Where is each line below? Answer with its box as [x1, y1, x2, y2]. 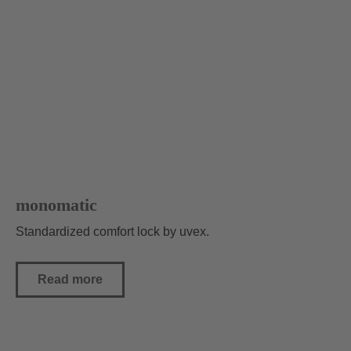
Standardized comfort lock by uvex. [16, 225, 209, 239]
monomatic [16, 195, 97, 215]
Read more [38, 273, 103, 287]
